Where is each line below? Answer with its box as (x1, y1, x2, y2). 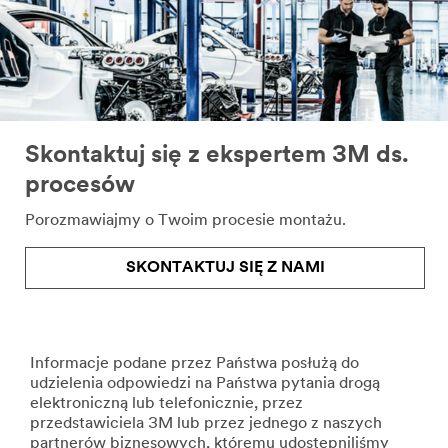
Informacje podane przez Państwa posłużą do (30, 356, 359, 373)
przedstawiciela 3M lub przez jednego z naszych (30, 416, 382, 433)
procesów (25, 174, 135, 199)
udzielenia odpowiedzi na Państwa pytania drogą (30, 376, 380, 393)
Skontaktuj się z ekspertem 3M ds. (25, 144, 409, 169)
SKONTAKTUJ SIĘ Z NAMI (125, 260, 325, 277)
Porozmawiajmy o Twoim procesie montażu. (25, 213, 346, 230)
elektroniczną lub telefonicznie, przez (30, 396, 303, 413)
